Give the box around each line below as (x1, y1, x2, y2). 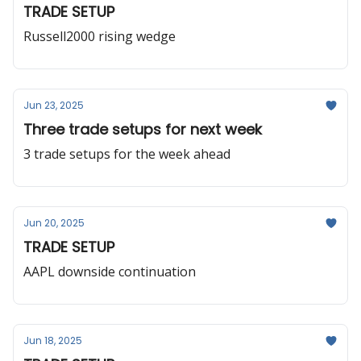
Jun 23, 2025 (23, 98, 84, 112)
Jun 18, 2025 (23, 334, 82, 347)
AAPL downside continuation (23, 263, 196, 280)
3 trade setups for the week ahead (23, 145, 230, 163)
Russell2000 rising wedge (23, 27, 176, 45)
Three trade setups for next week (23, 119, 262, 139)
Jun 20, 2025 (23, 216, 85, 230)
